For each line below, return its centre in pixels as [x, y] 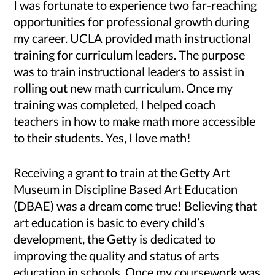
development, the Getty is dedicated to [115, 239]
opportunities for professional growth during [132, 22]
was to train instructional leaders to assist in [129, 72]
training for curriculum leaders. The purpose [130, 55]
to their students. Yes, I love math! [103, 138]
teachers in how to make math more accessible [135, 121]
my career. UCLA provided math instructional [133, 38]
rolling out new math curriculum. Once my [123, 88]
